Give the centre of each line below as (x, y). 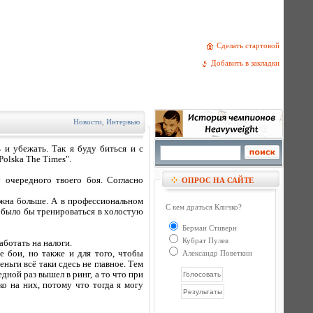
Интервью (123, 122)
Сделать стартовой (250, 45)
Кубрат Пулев (204, 240)
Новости (88, 122)
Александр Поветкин (216, 253)
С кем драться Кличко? (204, 207)
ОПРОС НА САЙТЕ (218, 180)
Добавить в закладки (247, 63)
